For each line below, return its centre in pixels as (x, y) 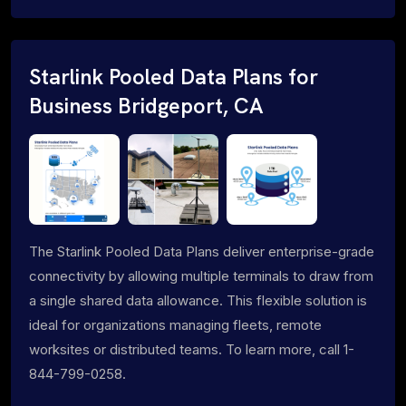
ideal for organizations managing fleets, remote (175, 324)
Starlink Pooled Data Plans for (174, 77)
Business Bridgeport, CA (146, 106)
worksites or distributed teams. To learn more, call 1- (192, 349)
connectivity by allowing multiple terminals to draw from (201, 275)
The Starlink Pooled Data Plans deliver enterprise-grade (202, 251)
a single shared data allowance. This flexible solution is (198, 300)
